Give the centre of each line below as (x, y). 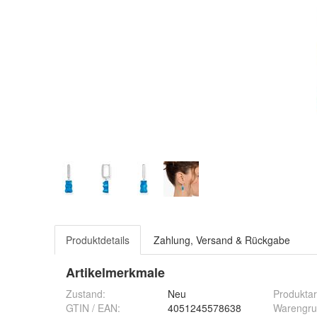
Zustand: (86, 294)
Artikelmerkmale (115, 272)
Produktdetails (98, 240)
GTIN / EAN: (93, 308)
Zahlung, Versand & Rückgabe (222, 240)
